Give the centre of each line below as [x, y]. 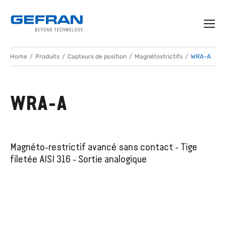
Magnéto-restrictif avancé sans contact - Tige [104, 147]
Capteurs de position [97, 56]
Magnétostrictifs [159, 56]
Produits [47, 56]
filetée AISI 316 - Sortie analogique [78, 159]
